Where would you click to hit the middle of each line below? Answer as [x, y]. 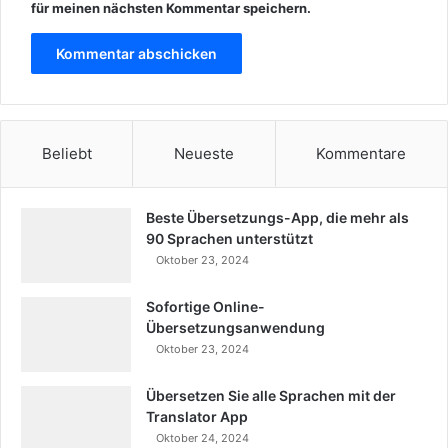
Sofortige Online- [205, 306]
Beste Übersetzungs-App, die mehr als [277, 217]
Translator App [197, 416]
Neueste [203, 153]
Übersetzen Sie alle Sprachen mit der [271, 395]
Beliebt [66, 153]
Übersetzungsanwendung [235, 327]
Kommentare [361, 153]
